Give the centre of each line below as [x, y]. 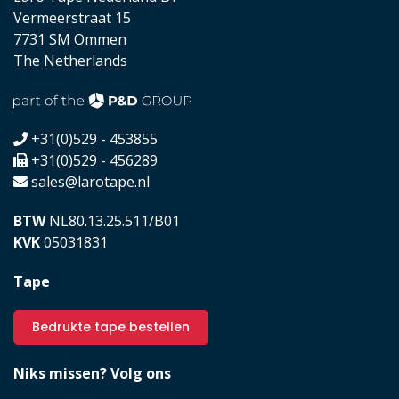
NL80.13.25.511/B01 [113, 220]
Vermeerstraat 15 [72, 17]
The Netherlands [70, 60]
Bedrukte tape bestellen [111, 326]
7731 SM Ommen [70, 39]
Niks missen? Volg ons [92, 373]
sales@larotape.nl [90, 181]
